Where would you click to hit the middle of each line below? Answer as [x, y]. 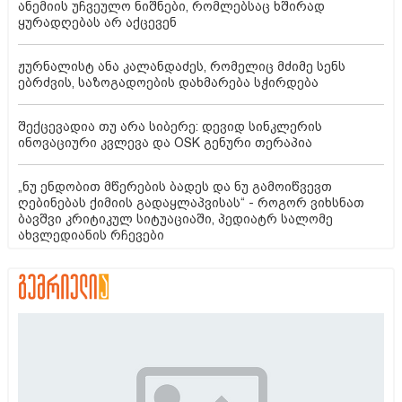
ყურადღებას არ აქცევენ [97, 22]
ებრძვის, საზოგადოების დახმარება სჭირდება [168, 82]
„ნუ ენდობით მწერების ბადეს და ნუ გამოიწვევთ [175, 186]
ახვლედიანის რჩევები [91, 235]
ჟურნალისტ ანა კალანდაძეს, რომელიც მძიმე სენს [182, 66]
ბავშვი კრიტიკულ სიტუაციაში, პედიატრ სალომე [175, 218]
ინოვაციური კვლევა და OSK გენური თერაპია [165, 142]
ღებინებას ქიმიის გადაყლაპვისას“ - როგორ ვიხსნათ [191, 202]
